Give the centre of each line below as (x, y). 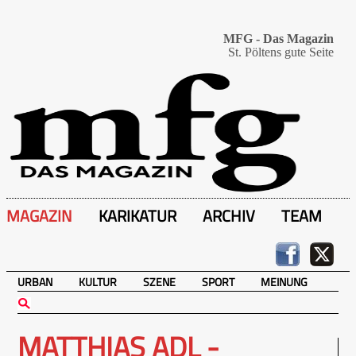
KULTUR (98, 282)
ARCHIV (229, 216)
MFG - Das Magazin (279, 39)
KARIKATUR (137, 216)
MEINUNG (284, 282)
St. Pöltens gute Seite (281, 52)
